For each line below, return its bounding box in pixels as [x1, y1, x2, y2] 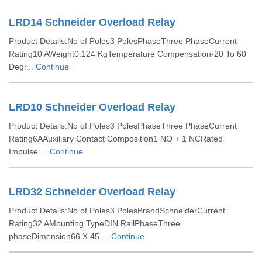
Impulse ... [9, 147, 50, 156]
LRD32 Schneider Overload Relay [9, 186, 175, 198]
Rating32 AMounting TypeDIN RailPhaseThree [9, 219, 180, 228]
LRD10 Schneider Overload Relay [9, 101, 175, 113]
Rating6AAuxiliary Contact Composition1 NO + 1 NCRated [9, 134, 223, 143]
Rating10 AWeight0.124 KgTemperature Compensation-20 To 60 [9, 49, 246, 58]
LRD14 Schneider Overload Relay [9, 16, 175, 28]
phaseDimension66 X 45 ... [9, 232, 111, 241]
